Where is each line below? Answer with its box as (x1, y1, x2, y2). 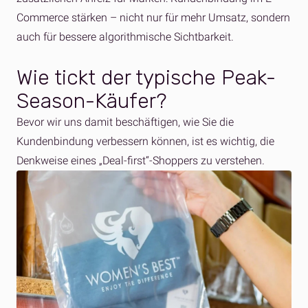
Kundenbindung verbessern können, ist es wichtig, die (16, 135, 274, 148)
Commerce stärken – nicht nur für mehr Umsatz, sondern (16, 11, 290, 24)
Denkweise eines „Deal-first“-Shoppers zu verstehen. (16, 154, 267, 167)
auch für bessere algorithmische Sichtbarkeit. (16, 30, 234, 43)
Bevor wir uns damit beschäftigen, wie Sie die (16, 115, 234, 129)
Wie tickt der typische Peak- (16, 65, 276, 90)
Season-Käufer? (16, 89, 172, 113)
